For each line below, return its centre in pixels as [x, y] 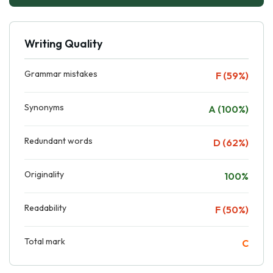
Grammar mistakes [61, 73]
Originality [44, 174]
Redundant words [58, 140]
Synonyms [44, 107]
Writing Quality [63, 43]
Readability [45, 207]
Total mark [45, 241]
